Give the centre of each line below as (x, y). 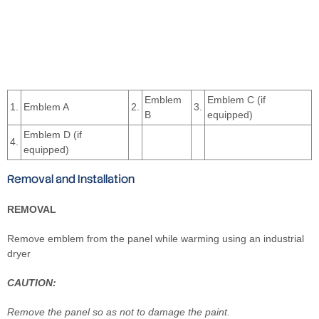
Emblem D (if (53, 134)
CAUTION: (32, 282)
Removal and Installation (71, 179)
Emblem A (46, 106)
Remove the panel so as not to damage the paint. (119, 312)
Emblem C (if (236, 99)
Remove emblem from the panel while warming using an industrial (156, 238)
